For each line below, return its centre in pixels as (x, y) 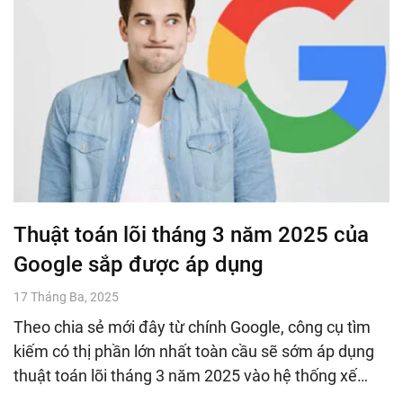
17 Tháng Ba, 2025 (66, 296)
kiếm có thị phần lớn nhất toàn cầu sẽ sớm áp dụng (194, 351)
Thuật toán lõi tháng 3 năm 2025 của (191, 234)
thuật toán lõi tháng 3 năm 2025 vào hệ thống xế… (191, 375)
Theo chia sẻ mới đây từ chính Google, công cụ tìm (192, 327)
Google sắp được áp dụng (139, 264)
